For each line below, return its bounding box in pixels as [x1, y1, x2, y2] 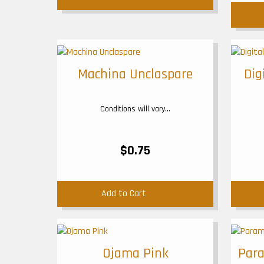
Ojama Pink [102, 245, 169, 262]
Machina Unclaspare [78, 65, 193, 83]
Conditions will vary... [100, 104, 170, 114]
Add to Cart [101, 187, 146, 200]
